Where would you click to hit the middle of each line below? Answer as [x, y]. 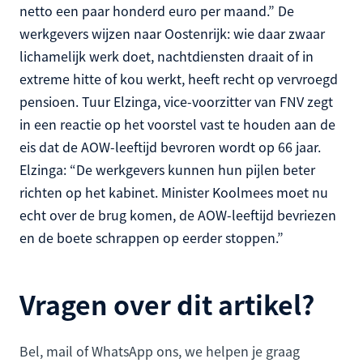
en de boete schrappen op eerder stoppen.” [152, 238]
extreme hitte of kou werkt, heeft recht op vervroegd [179, 79]
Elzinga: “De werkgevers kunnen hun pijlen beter [167, 170]
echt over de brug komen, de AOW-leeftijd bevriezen [178, 215]
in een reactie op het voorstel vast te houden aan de [177, 124]
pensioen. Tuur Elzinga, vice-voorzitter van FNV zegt [176, 102]
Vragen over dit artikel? [167, 304]
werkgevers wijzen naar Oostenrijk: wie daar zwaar [172, 34]
